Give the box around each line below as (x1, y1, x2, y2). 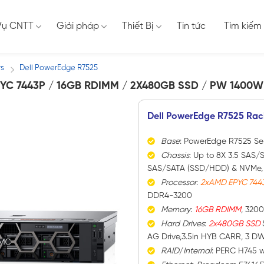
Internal (183, 247, 212, 256)
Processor (160, 179, 196, 188)
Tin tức (176, 21, 206, 31)
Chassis (160, 151, 189, 161)
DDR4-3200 (147, 192, 192, 201)
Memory (160, 206, 190, 215)
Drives (181, 220, 204, 229)
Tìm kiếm (223, 21, 262, 31)
